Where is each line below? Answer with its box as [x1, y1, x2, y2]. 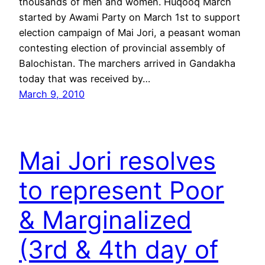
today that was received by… [19, 72, 150, 85]
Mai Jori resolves [19, 145, 216, 176]
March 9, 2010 [19, 88, 85, 100]
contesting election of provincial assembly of [19, 41, 225, 54]
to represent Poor [19, 174, 224, 205]
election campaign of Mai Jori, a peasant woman [19, 26, 241, 38]
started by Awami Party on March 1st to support [19, 11, 240, 23]
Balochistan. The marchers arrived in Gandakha [19, 57, 235, 69]
